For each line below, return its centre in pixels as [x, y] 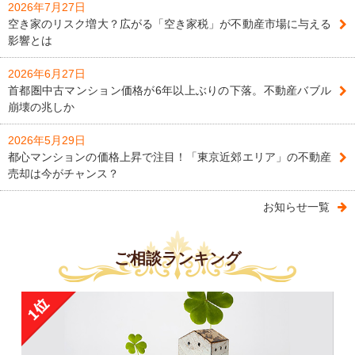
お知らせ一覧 [296, 207]
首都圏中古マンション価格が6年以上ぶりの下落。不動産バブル [170, 91]
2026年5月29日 [47, 141]
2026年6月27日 [47, 74]
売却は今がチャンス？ [63, 174]
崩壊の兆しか [41, 107]
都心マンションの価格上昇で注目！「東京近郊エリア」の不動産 [170, 157]
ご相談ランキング [177, 259]
